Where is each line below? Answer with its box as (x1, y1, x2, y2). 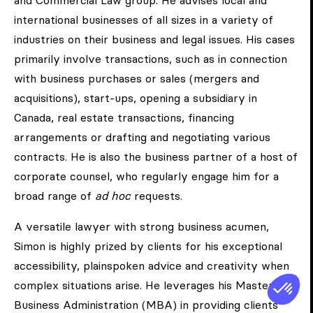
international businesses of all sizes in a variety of (14, 13, 273, 27)
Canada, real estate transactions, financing (14, 110, 234, 125)
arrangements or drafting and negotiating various (14, 130, 270, 145)
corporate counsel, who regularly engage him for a (14, 169, 279, 184)
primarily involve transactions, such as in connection (14, 52, 287, 66)
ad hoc (95, 189, 131, 203)
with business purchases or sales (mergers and (14, 71, 259, 86)
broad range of (14, 189, 95, 203)
